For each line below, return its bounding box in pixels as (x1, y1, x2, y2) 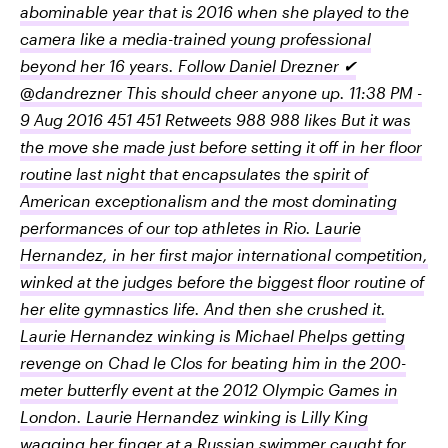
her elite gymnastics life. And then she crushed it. (20, 299, 386, 318)
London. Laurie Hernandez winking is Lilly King (20, 407, 368, 426)
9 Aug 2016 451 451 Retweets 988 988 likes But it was (20, 110, 411, 129)
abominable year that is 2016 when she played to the (20, 2, 409, 21)
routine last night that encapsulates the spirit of (20, 164, 368, 183)
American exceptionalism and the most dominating (20, 191, 397, 210)
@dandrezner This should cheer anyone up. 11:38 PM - (20, 83, 422, 102)
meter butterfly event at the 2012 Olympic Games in (20, 380, 398, 399)
